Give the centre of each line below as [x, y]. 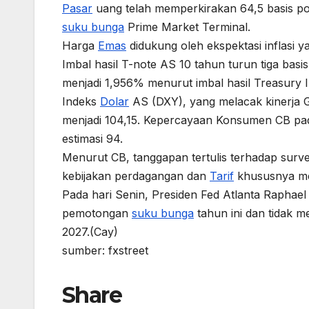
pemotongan [97, 213]
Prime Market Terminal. [187, 27]
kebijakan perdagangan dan [136, 176]
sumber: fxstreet [105, 250]
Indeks [81, 101]
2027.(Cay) [90, 231]
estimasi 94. [92, 138]
